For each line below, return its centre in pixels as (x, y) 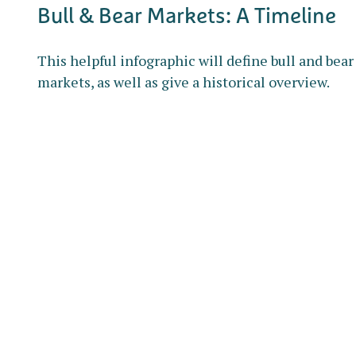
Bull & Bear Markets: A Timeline (186, 15)
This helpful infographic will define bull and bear (195, 61)
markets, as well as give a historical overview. (183, 82)
